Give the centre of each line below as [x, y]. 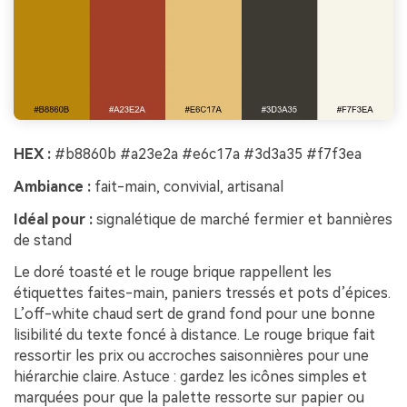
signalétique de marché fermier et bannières [243, 219]
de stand [43, 240]
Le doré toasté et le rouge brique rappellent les [173, 273]
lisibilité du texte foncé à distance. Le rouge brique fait [194, 335]
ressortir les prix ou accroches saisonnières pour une [191, 356]
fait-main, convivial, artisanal [187, 186]
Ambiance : [52, 186]
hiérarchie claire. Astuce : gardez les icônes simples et [190, 377]
